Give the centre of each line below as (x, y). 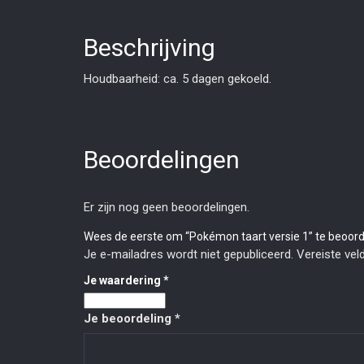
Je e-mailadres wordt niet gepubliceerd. (188, 255)
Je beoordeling (129, 319)
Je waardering (123, 281)
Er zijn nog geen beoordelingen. (167, 208)
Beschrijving (149, 48)
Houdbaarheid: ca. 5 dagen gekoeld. (178, 79)
